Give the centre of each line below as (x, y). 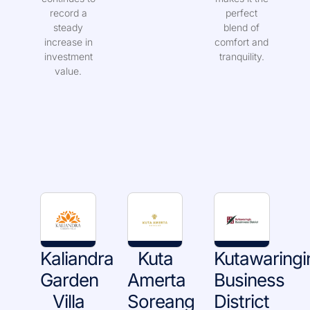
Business (249, 296)
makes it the (241, 15)
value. (69, 87)
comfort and (242, 58)
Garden (70, 296)
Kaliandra (77, 275)
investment (68, 73)
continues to (68, 15)
